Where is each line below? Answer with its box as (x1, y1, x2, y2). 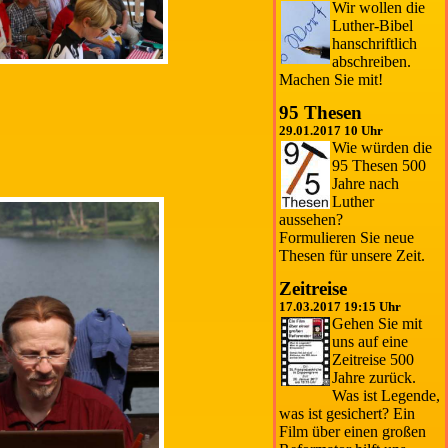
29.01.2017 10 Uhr (279, 123, 384, 138)
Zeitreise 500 (331, 350, 414, 368)
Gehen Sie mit (331, 314, 422, 332)
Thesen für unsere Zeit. (279, 246, 426, 264)
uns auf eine (331, 332, 408, 350)
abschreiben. (331, 53, 411, 71)
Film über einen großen (279, 422, 427, 440)
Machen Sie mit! (279, 71, 384, 89)
